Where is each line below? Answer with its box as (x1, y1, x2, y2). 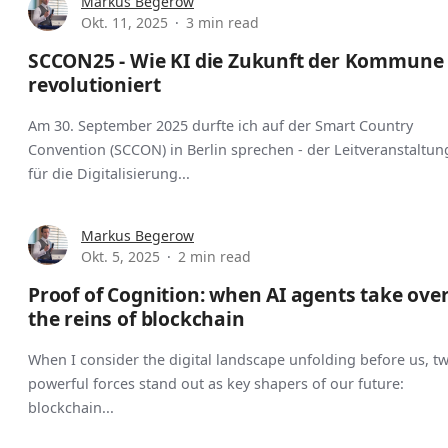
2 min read (178, 246, 251, 266)
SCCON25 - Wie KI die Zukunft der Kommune (28, 47, 444, 75)
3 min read (186, 13, 259, 33)
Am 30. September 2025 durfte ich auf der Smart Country (28, 115, 413, 135)
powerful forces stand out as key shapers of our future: (28, 373, 404, 393)
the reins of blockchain (28, 304, 245, 332)
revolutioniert (28, 71, 161, 99)
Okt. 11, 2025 (81, 13, 168, 33)
